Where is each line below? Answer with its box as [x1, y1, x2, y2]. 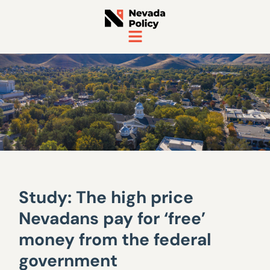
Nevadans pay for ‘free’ [19, 207, 206, 230]
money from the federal [19, 228, 212, 251]
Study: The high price [19, 186, 194, 209]
